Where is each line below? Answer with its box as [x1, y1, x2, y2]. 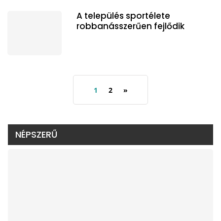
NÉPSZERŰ [15, 128, 57, 141]
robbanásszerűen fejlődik [76, 20, 184, 32]
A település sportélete [76, 9, 170, 22]
